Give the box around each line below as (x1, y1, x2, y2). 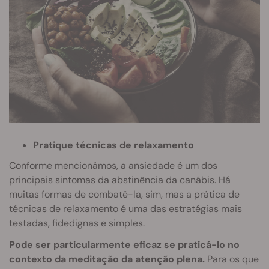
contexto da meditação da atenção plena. (9, 253, 205, 266)
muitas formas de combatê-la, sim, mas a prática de (9, 188, 240, 201)
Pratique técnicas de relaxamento (33, 139, 194, 152)
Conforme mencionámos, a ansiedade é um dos (9, 159, 217, 172)
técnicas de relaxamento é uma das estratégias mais (9, 202, 242, 216)
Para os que (205, 253, 259, 266)
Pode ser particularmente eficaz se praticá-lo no (9, 238, 240, 252)
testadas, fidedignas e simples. (9, 217, 145, 230)
